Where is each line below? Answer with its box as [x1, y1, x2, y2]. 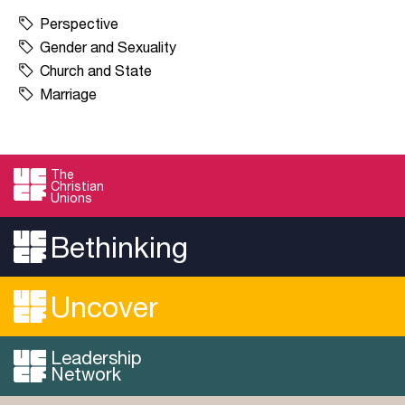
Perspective [40, 14, 118, 32]
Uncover [51, 288, 158, 324]
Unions [51, 189, 92, 205]
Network [51, 363, 121, 384]
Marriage [40, 84, 97, 102]
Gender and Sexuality [40, 37, 176, 55]
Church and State [40, 61, 152, 79]
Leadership [51, 346, 142, 368]
